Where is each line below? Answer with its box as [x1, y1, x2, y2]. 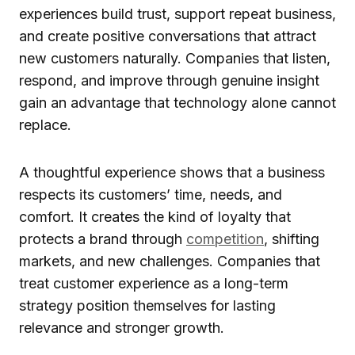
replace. [19, 116, 71, 133]
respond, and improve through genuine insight [19, 71, 319, 89]
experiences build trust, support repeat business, [19, 5, 336, 22]
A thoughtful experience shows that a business [19, 163, 325, 181]
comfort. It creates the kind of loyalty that [19, 208, 291, 225]
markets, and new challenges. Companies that [19, 252, 320, 269]
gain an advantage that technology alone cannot [19, 94, 336, 111]
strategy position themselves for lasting [19, 296, 276, 314]
